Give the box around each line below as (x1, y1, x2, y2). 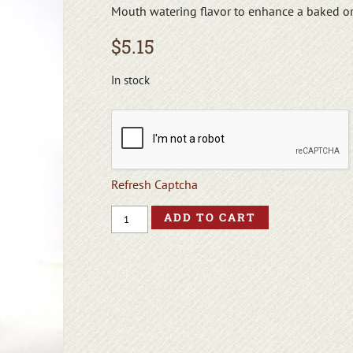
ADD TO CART (164, 209, 257, 225)
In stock (111, 72, 150, 87)
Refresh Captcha (111, 176, 198, 193)
